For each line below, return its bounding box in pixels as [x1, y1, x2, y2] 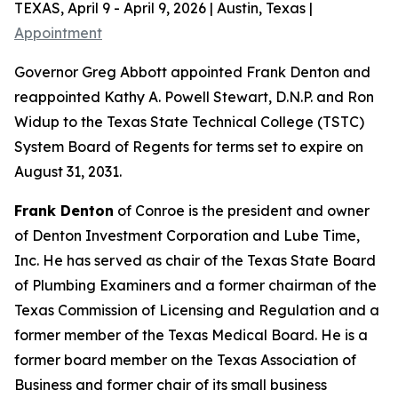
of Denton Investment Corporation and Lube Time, [14, 227, 360, 244]
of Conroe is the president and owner [114, 202, 370, 219]
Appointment [14, 24, 102, 42]
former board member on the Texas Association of [14, 351, 356, 369]
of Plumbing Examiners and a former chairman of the [14, 276, 377, 294]
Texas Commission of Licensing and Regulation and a [14, 301, 379, 319]
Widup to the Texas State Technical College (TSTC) [14, 113, 364, 131]
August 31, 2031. [14, 163, 122, 180]
